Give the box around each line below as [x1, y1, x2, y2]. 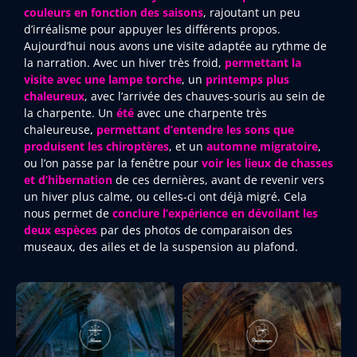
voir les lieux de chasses [202, 155, 333, 171]
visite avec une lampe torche [24, 72, 182, 88]
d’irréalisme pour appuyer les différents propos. [24, 22, 280, 37]
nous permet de [24, 206, 112, 222]
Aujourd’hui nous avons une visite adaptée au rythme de [24, 38, 327, 54]
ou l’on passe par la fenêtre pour [24, 155, 202, 171]
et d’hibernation [24, 172, 112, 188]
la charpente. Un [24, 105, 116, 121]
